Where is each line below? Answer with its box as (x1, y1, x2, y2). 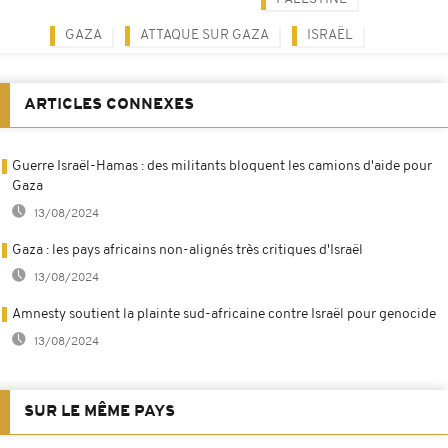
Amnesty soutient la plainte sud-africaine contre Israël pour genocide (12, 306, 436, 322)
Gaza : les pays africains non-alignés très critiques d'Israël (12, 242, 363, 258)
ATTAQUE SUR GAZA (140, 27, 269, 43)
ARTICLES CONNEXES (24, 96, 194, 113)
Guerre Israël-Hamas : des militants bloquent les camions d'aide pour (12, 158, 432, 174)
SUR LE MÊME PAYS (24, 403, 175, 420)
